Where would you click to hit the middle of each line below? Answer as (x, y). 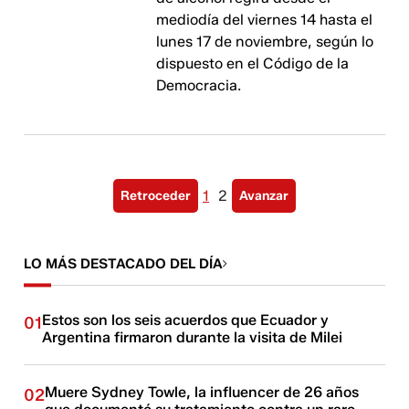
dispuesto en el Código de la (253, 63)
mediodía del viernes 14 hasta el (265, 20)
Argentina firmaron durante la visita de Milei (193, 337)
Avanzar (264, 196)
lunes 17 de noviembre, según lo (265, 42)
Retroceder (156, 196)
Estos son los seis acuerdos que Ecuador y (186, 320)
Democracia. (199, 85)
